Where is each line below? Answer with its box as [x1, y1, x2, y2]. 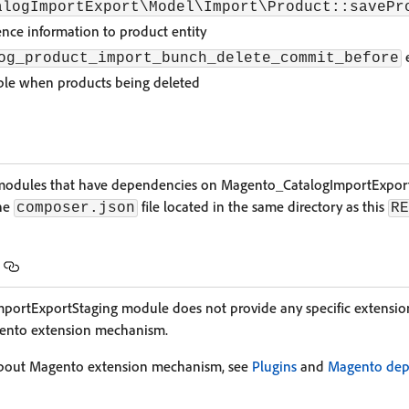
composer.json [16, 200, 135, 216]
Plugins [252, 357, 297, 375]
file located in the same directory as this [138, 197, 388, 215]
